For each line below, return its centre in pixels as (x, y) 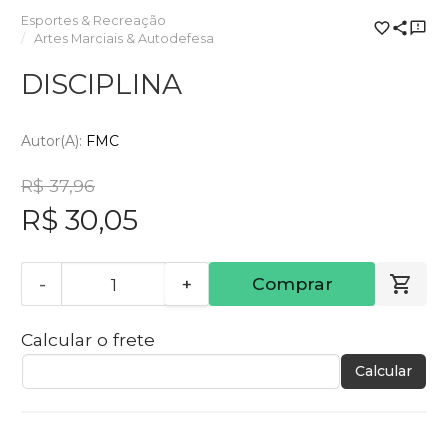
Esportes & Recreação (93, 20)
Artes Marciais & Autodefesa (124, 38)
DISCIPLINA (101, 83)
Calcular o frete (88, 340)
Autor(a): (53, 141)
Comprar (292, 284)
